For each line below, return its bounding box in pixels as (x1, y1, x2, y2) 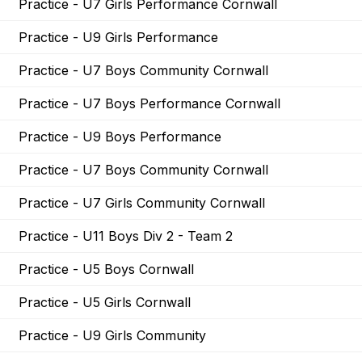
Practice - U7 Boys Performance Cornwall (19, 95, 280, 112)
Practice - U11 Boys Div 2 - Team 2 (19, 228, 233, 245)
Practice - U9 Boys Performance (19, 128, 221, 145)
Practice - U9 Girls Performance (19, 29, 218, 46)
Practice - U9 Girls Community (19, 327, 206, 344)
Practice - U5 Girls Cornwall (19, 294, 191, 311)
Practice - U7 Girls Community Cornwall (19, 195, 265, 212)
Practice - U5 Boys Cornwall (19, 261, 194, 278)
